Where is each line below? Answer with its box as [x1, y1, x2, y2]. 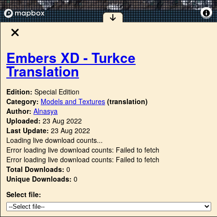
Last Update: [6, 125, 49, 136]
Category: [6, 96, 41, 107]
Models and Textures [41, 96, 105, 107]
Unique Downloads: [6, 174, 72, 184]
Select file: [6, 189, 41, 200]
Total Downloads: [6, 164, 64, 174]
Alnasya [33, 106, 58, 116]
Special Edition [34, 87, 79, 97]
